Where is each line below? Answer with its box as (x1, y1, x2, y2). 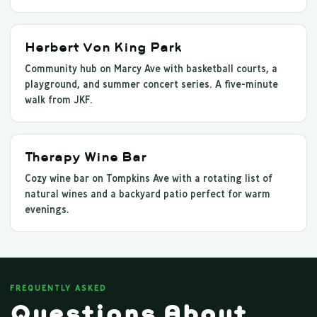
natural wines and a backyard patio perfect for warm (25, 188, 270, 201)
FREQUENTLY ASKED (10, 283, 107, 294)
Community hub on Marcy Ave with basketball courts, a (25, 62, 277, 76)
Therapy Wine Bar (25, 149, 146, 166)
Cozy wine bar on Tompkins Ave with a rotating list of (25, 172, 272, 185)
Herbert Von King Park (25, 39, 182, 56)
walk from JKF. (25, 93, 93, 107)
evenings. (25, 203, 69, 217)
